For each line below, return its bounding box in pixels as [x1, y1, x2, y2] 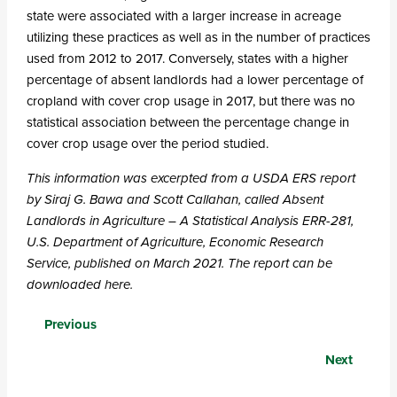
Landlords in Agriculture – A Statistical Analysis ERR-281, [26, 211, 354, 231]
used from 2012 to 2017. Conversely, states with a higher [26, 49, 348, 69]
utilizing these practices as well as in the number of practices [26, 27, 370, 48]
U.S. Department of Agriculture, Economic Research [26, 232, 323, 253]
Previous [43, 314, 97, 334]
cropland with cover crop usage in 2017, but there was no [26, 91, 355, 112]
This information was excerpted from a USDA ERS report [26, 168, 355, 189]
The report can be [227, 253, 332, 274]
